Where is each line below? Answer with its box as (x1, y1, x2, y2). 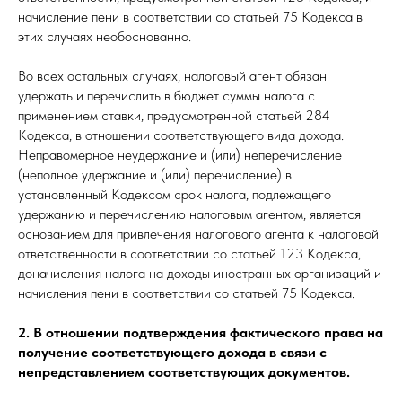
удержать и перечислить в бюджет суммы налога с (18, 87, 315, 104)
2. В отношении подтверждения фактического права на (18, 324, 383, 341)
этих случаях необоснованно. (18, 28, 191, 45)
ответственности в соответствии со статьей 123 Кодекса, (18, 245, 361, 262)
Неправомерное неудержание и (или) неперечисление (18, 146, 342, 163)
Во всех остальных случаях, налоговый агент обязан (18, 67, 327, 84)
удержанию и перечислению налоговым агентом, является (18, 205, 361, 223)
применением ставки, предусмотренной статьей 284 (18, 107, 330, 124)
